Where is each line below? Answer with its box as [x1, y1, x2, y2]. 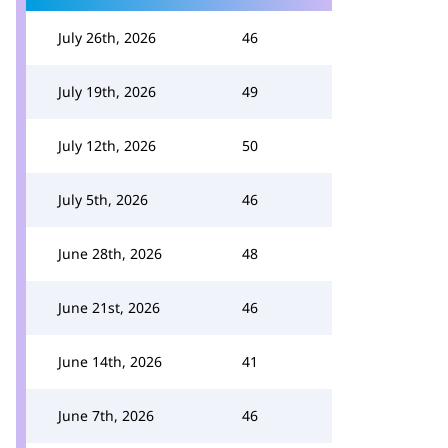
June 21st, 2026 [58, 298, 160, 317]
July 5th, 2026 [58, 190, 148, 209]
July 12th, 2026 [58, 136, 156, 155]
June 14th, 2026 [58, 352, 162, 371]
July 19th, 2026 [58, 82, 156, 101]
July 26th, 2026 [58, 28, 156, 47]
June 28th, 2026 [58, 244, 162, 263]
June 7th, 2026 [58, 406, 154, 425]
